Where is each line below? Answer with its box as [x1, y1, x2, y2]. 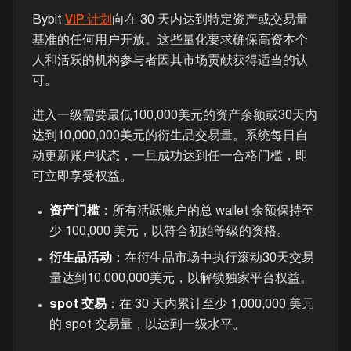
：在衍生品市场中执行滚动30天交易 [111, 252, 314, 264]
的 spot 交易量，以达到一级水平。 [49, 319, 245, 331]
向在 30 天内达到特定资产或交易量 [112, 14, 308, 26]
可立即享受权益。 [32, 172, 132, 183]
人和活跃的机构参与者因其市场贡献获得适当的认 [32, 55, 308, 67]
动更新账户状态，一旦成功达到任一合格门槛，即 [32, 151, 308, 163]
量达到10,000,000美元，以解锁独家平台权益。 [49, 273, 313, 284]
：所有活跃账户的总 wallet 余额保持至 [99, 206, 314, 218]
